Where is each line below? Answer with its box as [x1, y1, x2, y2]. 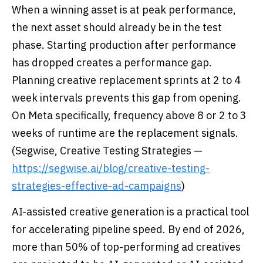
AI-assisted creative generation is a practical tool [12, 205, 249, 218]
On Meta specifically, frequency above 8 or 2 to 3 [12, 109, 247, 122]
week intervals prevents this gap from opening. [12, 91, 241, 104]
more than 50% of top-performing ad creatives [12, 240, 241, 254]
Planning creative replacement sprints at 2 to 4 [12, 73, 241, 87]
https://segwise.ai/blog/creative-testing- [12, 161, 210, 175]
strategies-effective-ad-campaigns [12, 179, 181, 193]
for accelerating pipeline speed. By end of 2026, [12, 222, 245, 236]
